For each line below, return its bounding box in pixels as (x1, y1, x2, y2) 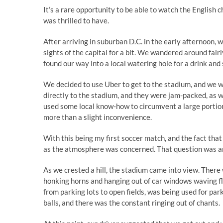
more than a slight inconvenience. (43, 112, 152, 121)
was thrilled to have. (43, 16, 109, 25)
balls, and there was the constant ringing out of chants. (43, 198, 220, 207)
